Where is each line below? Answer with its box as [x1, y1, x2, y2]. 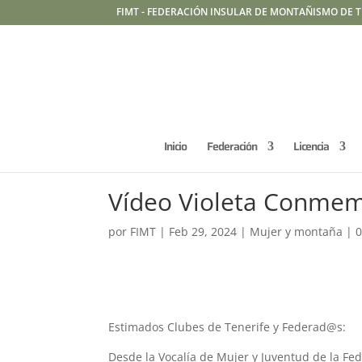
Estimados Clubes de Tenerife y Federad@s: [108, 319, 347, 335]
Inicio [164, 137, 187, 155]
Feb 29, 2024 [169, 224, 238, 239]
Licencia [293, 137, 329, 155]
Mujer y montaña [250, 224, 343, 239]
